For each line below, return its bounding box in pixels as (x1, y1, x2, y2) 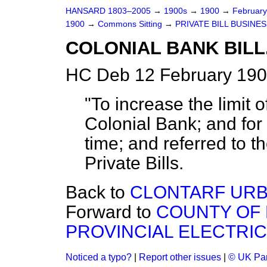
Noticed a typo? (66, 252, 132, 262)
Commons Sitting (98, 20, 164, 29)
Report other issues (139, 252, 221, 262)
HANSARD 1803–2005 (66, 7, 151, 15)
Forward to (66, 202, 156, 222)
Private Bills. (85, 153, 184, 173)
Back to (66, 182, 130, 202)
